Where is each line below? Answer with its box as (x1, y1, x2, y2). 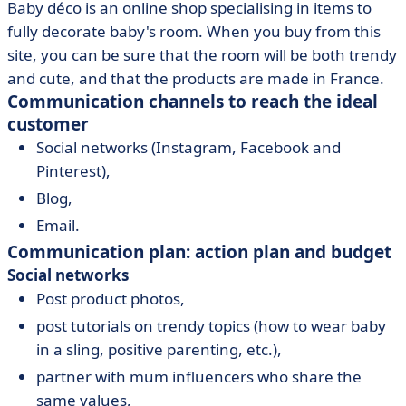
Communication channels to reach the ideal (7, 90, 378, 113)
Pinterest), (36, 160, 111, 181)
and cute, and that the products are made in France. (7, 68, 384, 89)
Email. (36, 215, 80, 236)
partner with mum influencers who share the (36, 366, 362, 387)
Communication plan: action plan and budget (7, 240, 391, 264)
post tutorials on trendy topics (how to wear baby (36, 315, 386, 336)
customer (7, 112, 89, 136)
